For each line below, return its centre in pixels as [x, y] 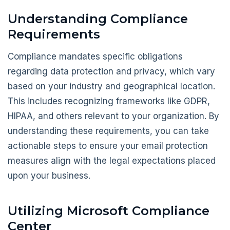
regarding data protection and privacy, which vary [111, 72]
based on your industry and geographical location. [111, 87]
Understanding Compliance [98, 18]
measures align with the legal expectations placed [112, 161]
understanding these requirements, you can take [108, 131]
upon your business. [49, 176]
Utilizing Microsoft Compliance [109, 210]
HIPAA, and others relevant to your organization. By [113, 116]
